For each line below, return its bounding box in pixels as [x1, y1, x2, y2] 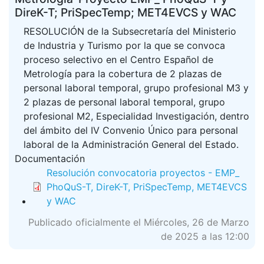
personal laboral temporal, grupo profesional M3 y [24, 82, 249, 94]
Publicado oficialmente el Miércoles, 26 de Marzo [28, 216, 249, 228]
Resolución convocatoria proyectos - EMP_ [47, 167, 239, 179]
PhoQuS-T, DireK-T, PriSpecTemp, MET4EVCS [47, 181, 247, 193]
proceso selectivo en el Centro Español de [24, 54, 213, 65]
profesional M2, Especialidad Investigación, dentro [24, 110, 249, 122]
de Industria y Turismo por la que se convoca [24, 39, 225, 51]
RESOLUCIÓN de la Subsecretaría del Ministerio [24, 25, 236, 37]
